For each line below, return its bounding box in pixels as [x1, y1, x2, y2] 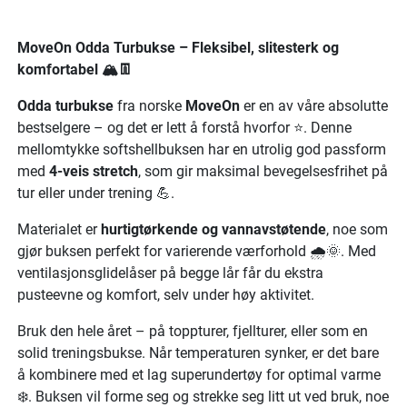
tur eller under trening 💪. [17, 184, 174, 202]
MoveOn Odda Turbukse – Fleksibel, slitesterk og [17, 39, 339, 56]
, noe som [326, 221, 388, 238]
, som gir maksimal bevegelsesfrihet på [138, 163, 388, 180]
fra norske [114, 97, 185, 114]
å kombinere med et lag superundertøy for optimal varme [17, 366, 381, 383]
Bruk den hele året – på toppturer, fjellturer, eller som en [17, 323, 368, 340]
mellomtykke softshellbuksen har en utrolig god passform [17, 141, 386, 158]
